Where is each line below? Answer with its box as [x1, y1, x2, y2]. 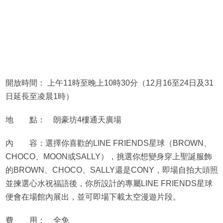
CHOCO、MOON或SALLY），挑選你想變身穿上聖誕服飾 [5, 152, 212, 161]
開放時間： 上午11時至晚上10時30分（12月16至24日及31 [5, 79, 214, 88]
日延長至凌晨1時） [5, 92, 74, 101]
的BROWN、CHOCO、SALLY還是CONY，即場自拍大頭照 [5, 166, 218, 175]
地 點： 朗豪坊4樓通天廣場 [5, 115, 121, 124]
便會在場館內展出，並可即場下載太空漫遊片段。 [5, 193, 181, 202]
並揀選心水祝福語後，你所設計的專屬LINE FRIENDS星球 [5, 179, 213, 188]
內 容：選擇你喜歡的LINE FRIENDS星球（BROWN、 [5, 139, 212, 148]
